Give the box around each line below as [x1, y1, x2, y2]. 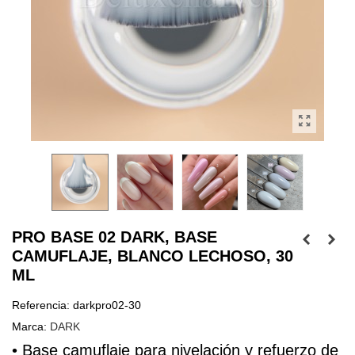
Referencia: [12, 298, 70, 311]
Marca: [12, 319, 47, 333]
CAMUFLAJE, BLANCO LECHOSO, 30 [12, 246, 293, 265]
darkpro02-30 [73, 298, 141, 311]
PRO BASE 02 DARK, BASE [12, 227, 217, 246]
